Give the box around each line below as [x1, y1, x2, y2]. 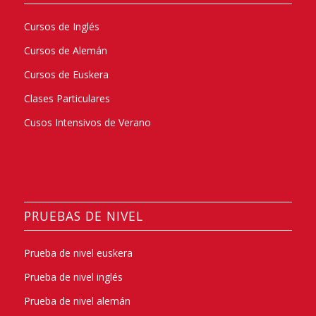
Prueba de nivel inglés [23, 270, 123, 284]
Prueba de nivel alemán [23, 294, 130, 308]
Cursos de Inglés [23, 20, 99, 34]
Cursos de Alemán [23, 44, 107, 58]
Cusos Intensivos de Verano [23, 116, 151, 130]
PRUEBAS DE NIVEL [23, 207, 143, 225]
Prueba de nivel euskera [23, 246, 133, 260]
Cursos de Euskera [23, 68, 109, 82]
